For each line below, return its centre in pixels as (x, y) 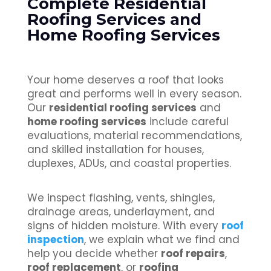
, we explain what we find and (162, 240)
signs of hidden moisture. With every (124, 226)
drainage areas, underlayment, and (121, 212)
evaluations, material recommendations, (134, 136)
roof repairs (193, 254)
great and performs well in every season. (134, 94)
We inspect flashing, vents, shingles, (121, 198)
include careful (187, 122)
